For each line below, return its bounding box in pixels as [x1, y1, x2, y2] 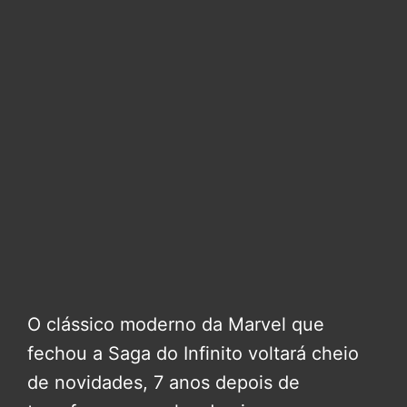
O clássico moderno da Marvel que [27, 313, 324, 336]
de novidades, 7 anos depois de [27, 372, 300, 394]
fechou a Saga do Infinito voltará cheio [27, 342, 359, 365]
